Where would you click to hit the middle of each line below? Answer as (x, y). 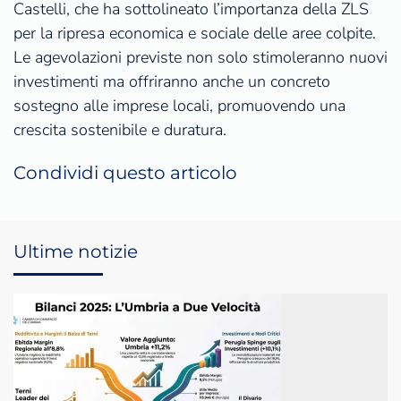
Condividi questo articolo (125, 172)
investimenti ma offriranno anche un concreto (172, 81)
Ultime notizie (76, 251)
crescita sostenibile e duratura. (120, 129)
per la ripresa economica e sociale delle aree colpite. (195, 33)
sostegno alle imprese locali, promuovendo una (179, 105)
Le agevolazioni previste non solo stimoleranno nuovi (200, 57)
